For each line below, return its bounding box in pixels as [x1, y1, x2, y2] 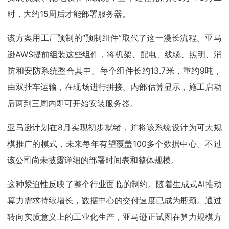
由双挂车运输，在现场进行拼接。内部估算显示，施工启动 [7, 82, 222, 93]
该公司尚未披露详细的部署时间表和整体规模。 [7, 155, 179, 166]
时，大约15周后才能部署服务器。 [7, 9, 131, 19]
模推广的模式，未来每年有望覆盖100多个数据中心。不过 [7, 139, 222, 149]
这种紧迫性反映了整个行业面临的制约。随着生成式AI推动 [7, 179, 222, 190]
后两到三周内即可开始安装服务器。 [7, 98, 139, 109]
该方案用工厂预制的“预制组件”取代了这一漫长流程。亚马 [7, 33, 222, 43]
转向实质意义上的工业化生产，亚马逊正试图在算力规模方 [7, 212, 222, 222]
